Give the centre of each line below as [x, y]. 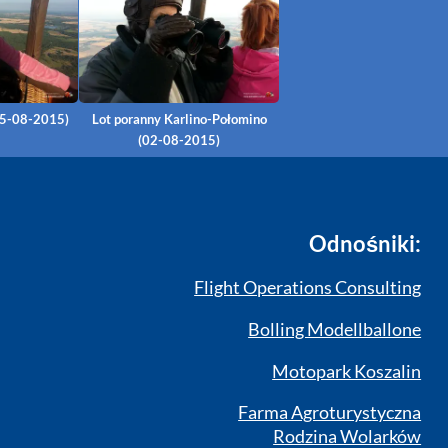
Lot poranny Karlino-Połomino [179, 118]
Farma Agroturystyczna [330, 413]
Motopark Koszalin [347, 371]
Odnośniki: [365, 243]
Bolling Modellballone [335, 329]
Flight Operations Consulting [308, 288]
